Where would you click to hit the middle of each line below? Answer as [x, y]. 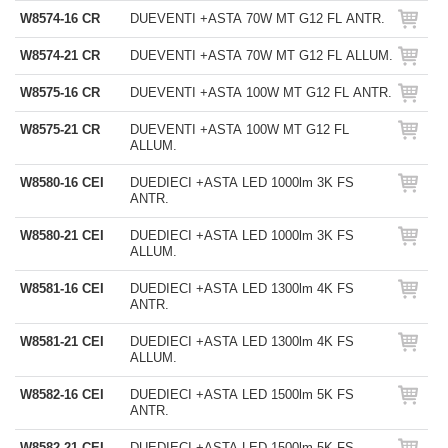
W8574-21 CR [60, 55]
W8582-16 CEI [62, 394]
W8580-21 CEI [62, 235]
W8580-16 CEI [62, 182]
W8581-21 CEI [62, 341]
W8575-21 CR [60, 129]
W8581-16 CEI [62, 288]
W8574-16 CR [60, 18]
